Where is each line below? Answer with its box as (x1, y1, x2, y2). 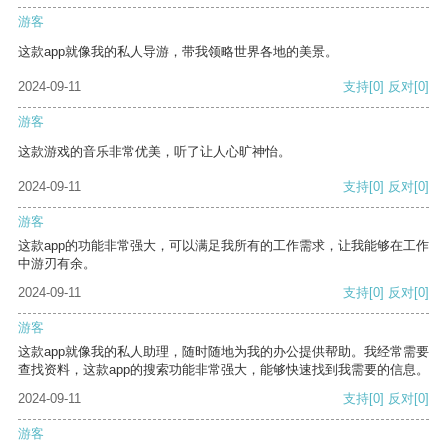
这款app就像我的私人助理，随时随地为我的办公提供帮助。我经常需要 (18, 344, 429, 360)
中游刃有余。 (18, 256, 96, 272)
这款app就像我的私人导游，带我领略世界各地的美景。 (18, 44, 338, 60)
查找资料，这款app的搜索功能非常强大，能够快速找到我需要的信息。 (18, 362, 429, 378)
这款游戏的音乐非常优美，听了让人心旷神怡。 (18, 144, 291, 160)
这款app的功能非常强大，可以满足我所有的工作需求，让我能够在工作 (18, 238, 429, 254)
